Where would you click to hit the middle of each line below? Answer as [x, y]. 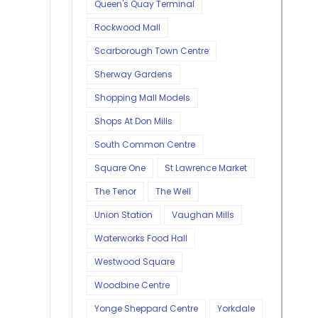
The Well [173, 191]
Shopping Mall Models [142, 97]
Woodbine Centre [132, 285]
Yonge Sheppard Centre [146, 308]
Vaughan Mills [203, 214]
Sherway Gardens [133, 74]
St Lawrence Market [206, 168]
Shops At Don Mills [133, 121]
